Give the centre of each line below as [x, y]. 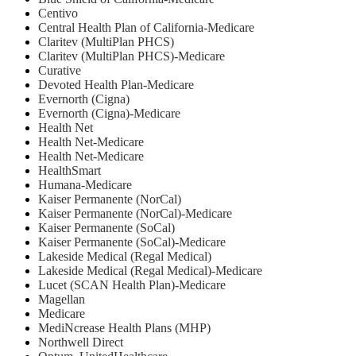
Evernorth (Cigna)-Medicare [109, 114]
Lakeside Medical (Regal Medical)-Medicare [150, 271]
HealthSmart [70, 171]
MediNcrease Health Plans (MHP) [124, 328]
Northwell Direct [81, 342]
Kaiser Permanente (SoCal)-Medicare [132, 242]
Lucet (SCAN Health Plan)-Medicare [132, 285]
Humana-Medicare [85, 185]
